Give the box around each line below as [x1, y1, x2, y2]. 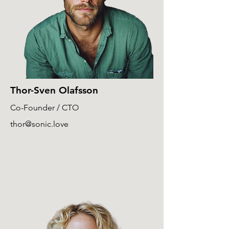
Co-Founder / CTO [10, 103, 79, 112]
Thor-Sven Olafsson [10, 84, 98, 96]
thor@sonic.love [10, 119, 68, 129]
